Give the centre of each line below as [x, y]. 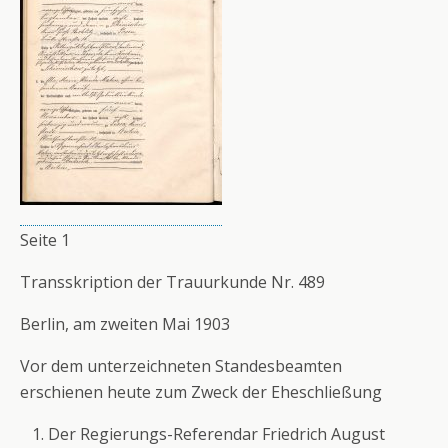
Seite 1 [45, 240]
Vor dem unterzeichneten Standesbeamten [181, 366]
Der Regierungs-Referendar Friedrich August [217, 434]
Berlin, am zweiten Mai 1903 [125, 324]
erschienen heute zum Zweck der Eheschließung [201, 392]
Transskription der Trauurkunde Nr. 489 [172, 282]
